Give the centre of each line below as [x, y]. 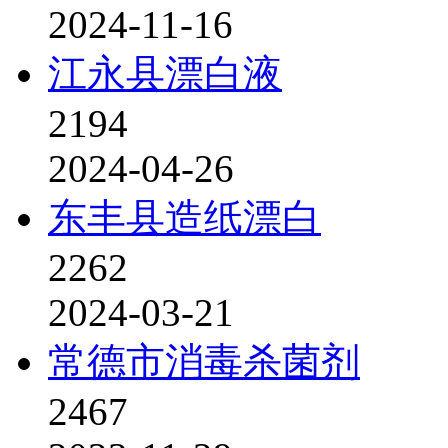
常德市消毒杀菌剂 [204, 361]
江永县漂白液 [165, 73]
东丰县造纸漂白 [184, 217]
